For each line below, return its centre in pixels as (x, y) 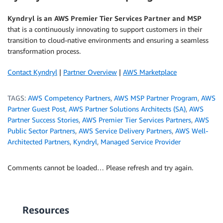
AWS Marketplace (150, 72)
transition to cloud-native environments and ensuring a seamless (108, 40)
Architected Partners (39, 141)
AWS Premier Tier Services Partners (137, 119)
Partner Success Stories (43, 119)
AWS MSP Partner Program (156, 98)
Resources (46, 210)
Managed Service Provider (141, 141)
